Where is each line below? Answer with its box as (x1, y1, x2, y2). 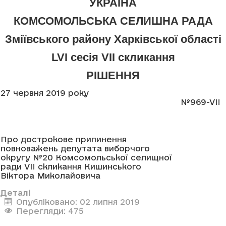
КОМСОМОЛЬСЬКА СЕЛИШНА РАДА (13, 14, 213, 27)
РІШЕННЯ (86, 69, 140, 82)
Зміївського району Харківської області (5, 32, 221, 45)
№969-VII (180, 97, 223, 106)
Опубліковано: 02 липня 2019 (16, 197, 140, 206)
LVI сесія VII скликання (51, 50, 175, 64)
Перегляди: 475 (16, 206, 84, 215)
